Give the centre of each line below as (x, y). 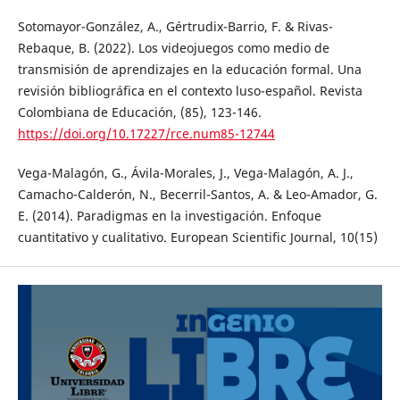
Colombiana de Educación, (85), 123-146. (139, 112)
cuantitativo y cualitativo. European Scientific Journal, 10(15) (197, 237)
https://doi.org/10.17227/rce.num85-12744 (146, 134)
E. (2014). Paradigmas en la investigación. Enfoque (169, 216)
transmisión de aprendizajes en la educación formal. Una (189, 70)
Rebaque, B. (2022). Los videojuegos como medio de (173, 48)
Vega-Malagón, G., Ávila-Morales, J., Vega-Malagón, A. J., (185, 173)
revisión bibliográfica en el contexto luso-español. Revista (190, 91)
